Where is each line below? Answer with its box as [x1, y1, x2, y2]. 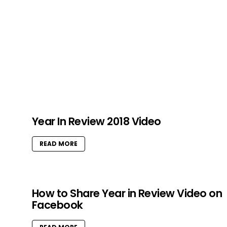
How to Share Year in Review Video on [32, 186, 222, 201]
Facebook [32, 198, 83, 213]
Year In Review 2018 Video [32, 114, 161, 129]
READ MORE [40, 139, 78, 148]
